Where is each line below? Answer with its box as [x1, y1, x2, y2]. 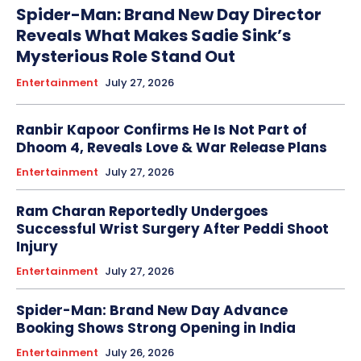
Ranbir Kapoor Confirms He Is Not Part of [16, 119, 307, 139]
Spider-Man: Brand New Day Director [16, 2, 322, 26]
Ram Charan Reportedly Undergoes [16, 201, 268, 221]
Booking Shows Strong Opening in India [16, 317, 296, 338]
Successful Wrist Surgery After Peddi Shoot [16, 218, 329, 239]
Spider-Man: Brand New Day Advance [16, 300, 288, 320]
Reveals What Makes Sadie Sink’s [16, 23, 291, 47]
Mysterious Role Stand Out [16, 44, 235, 68]
